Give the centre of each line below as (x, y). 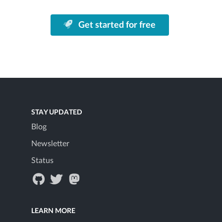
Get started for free (116, 25)
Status (42, 161)
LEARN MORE (53, 211)
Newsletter (50, 144)
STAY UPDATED (57, 113)
